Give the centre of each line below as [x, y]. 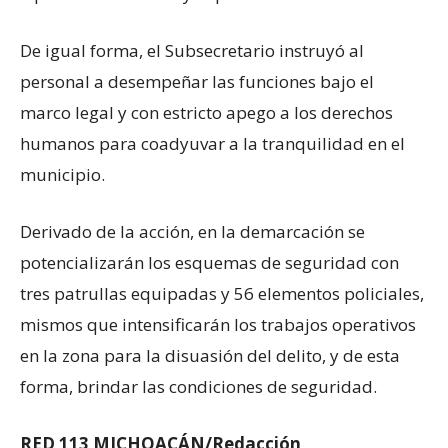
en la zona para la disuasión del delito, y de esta [210, 355]
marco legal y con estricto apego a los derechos [206, 112]
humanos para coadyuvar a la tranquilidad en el [212, 143]
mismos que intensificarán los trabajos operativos [218, 324]
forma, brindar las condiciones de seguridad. [198, 386]
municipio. [62, 174]
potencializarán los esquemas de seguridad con [209, 262]
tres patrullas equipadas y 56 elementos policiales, [222, 293]
